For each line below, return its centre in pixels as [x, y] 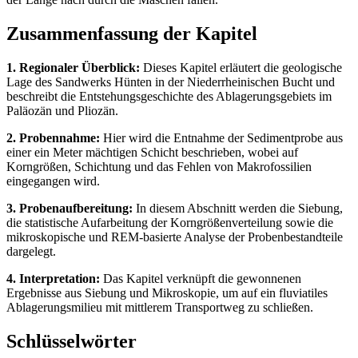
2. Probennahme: [53, 137]
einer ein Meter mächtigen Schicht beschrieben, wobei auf [152, 152]
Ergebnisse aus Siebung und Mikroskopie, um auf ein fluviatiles [167, 292]
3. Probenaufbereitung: [70, 208]
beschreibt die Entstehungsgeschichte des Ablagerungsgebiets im [169, 96]
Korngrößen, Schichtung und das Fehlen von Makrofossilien [159, 166]
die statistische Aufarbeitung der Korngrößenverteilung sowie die [170, 222]
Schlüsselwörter [72, 341]
